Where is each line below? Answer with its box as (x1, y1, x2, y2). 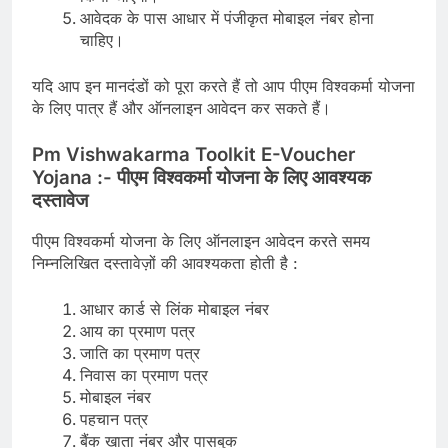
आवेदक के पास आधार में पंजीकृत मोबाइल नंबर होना (80, 7, 374, 28)
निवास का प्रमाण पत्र (80, 365, 208, 386)
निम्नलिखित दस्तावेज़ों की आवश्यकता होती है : (32, 253, 298, 274)
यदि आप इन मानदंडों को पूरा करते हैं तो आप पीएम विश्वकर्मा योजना (32, 75, 415, 96)
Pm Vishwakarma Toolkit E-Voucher (32, 142, 355, 166)
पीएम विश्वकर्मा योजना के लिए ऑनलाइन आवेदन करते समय (32, 231, 370, 252)
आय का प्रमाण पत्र (80, 321, 195, 342)
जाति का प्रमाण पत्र (80, 343, 200, 364)
